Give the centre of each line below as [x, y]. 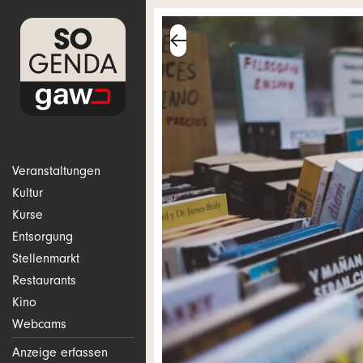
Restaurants [44, 282]
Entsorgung [43, 238]
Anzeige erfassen [60, 354]
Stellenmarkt [46, 260]
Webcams [39, 326]
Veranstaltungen [56, 173]
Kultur [28, 194]
